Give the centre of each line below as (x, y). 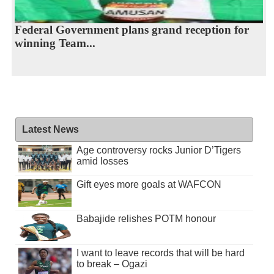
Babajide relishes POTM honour (146, 219)
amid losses (102, 161)
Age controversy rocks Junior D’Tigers (158, 150)
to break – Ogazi (112, 264)
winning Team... (55, 43)
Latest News (50, 130)
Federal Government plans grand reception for (131, 30)
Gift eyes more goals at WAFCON (149, 185)
